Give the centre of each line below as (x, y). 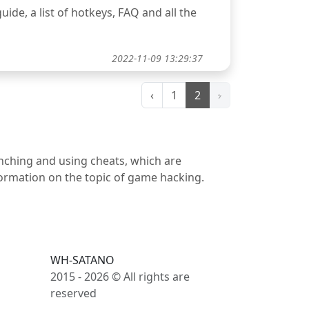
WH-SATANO (82, 260)
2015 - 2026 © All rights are (120, 277)
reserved (73, 293)
